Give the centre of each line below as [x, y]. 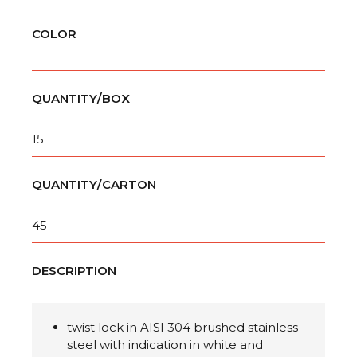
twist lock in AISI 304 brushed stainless [182, 328]
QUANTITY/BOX [81, 99]
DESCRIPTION [74, 271]
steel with [98, 345]
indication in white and [196, 345]
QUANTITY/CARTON [94, 185]
